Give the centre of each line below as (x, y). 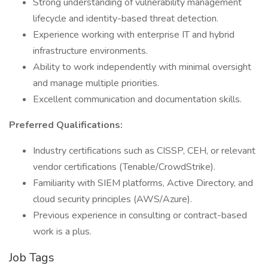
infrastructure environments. (90, 51)
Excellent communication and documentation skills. (137, 99)
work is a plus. (62, 232)
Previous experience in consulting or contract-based (140, 215)
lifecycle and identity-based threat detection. (126, 19)
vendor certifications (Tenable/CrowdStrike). (124, 167)
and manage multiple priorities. (96, 83)
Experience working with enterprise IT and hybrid (134, 35)
